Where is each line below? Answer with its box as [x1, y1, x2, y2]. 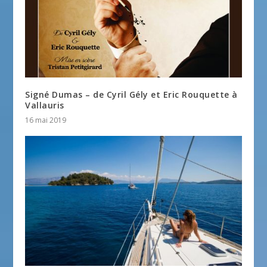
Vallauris [25, 99, 64, 111]
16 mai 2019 [25, 114, 67, 125]
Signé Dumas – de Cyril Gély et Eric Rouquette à [25, 88, 238, 100]
